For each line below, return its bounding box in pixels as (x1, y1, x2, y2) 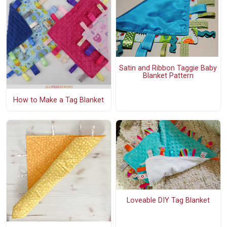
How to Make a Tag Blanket (13, 95, 104, 104)
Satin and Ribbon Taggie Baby (119, 63, 217, 72)
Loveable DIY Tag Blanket (126, 196, 210, 205)
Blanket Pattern (142, 71, 194, 80)
